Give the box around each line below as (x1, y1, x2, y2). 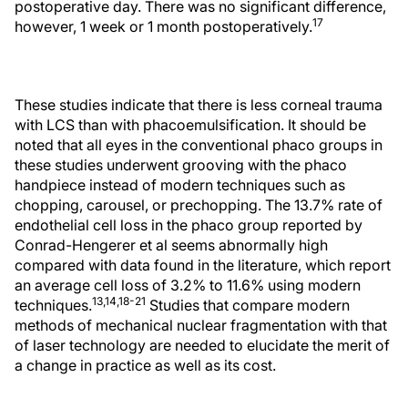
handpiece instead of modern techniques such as (15, 176, 345, 194)
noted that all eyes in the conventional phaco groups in (15, 136, 382, 154)
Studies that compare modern (146, 296, 350, 314)
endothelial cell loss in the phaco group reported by (15, 216, 362, 234)
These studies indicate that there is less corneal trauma (15, 96, 382, 114)
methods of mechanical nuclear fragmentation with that (15, 316, 387, 334)
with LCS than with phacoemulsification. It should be (15, 116, 366, 134)
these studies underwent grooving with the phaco (15, 156, 347, 174)
